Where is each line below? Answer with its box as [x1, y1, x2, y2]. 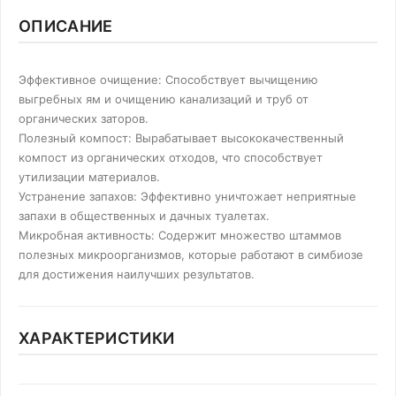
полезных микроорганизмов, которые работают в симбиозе [19, 247, 363, 262]
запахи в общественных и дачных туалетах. [19, 209, 270, 223]
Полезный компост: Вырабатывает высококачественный [19, 131, 344, 145]
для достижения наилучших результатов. [19, 267, 255, 281]
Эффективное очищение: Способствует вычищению [19, 72, 318, 87]
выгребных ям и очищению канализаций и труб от [19, 92, 308, 106]
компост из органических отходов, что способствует [19, 150, 323, 164]
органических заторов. [19, 111, 148, 126]
